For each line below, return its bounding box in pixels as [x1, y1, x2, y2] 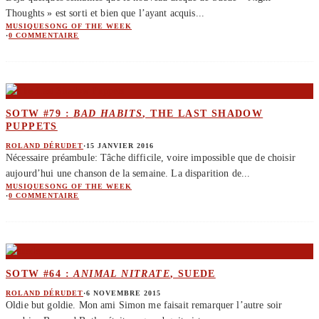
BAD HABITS [73, 108, 143, 119]
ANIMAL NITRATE [73, 268, 171, 279]
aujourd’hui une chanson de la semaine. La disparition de [6, 168, 241, 179]
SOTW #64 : [6, 268, 74, 279]
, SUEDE [170, 268, 216, 279]
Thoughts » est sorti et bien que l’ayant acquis [6, 8, 196, 19]
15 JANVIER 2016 [86, 142, 154, 150]
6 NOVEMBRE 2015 [86, 289, 161, 298]
